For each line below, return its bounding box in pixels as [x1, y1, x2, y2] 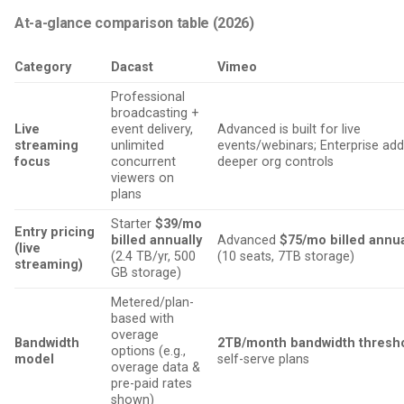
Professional [111, 89, 186, 106]
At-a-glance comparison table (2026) [14, 14, 254, 32]
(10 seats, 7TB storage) [217, 249, 359, 265]
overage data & [111, 360, 201, 376]
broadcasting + [111, 106, 200, 122]
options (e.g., [111, 344, 187, 360]
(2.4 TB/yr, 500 [111, 249, 197, 265]
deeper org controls [217, 154, 335, 170]
